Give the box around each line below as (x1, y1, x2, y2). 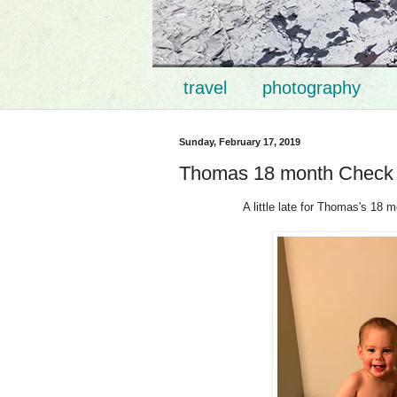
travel (183, 78, 227, 97)
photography (262, 78, 361, 97)
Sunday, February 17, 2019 (179, 136, 300, 147)
